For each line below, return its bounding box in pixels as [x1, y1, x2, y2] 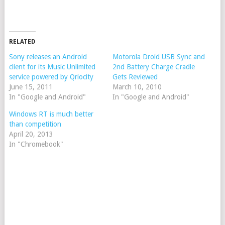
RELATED [9, 38, 36, 46]
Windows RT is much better [9, 110, 93, 119]
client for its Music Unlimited [9, 63, 95, 71]
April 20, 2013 [9, 130, 53, 139]
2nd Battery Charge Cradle [112, 63, 195, 71]
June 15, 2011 [9, 83, 53, 91]
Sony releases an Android [9, 53, 87, 61]
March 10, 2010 [112, 83, 162, 91]
